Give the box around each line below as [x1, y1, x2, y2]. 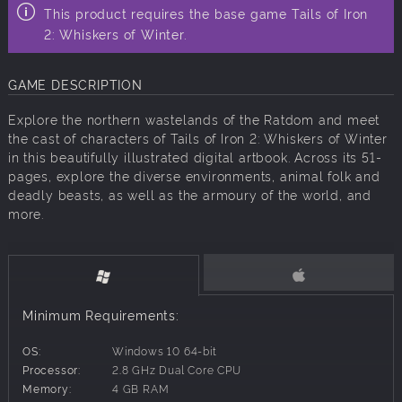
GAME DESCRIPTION [8, 75, 143, 93]
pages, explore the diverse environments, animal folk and [8, 167, 380, 185]
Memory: [22, 380, 72, 397]
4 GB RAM [112, 380, 170, 397]
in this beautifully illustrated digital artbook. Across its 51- [8, 148, 382, 166]
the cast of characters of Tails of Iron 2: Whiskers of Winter [8, 129, 388, 147]
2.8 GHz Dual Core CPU [112, 362, 241, 378]
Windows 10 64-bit [112, 343, 217, 359]
